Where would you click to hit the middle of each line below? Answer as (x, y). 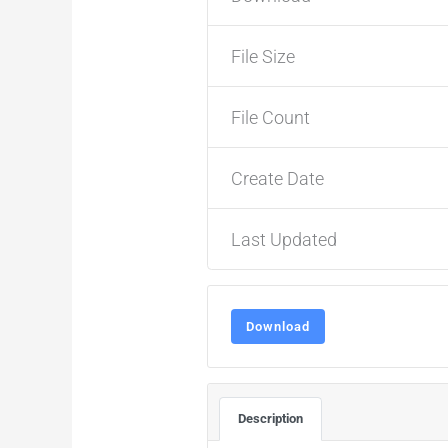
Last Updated (283, 239)
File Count (270, 117)
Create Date (277, 178)
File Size (262, 56)
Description (271, 419)
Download (277, 327)
